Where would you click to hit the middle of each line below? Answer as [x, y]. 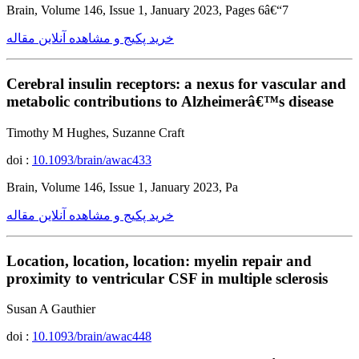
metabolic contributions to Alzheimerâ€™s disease [170, 102]
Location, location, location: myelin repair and [159, 260]
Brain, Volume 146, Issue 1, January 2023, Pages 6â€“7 [147, 10]
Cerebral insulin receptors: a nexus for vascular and [176, 84]
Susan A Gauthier [51, 309]
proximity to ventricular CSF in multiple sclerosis [167, 278]
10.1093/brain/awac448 [92, 337]
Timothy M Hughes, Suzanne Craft [95, 132]
